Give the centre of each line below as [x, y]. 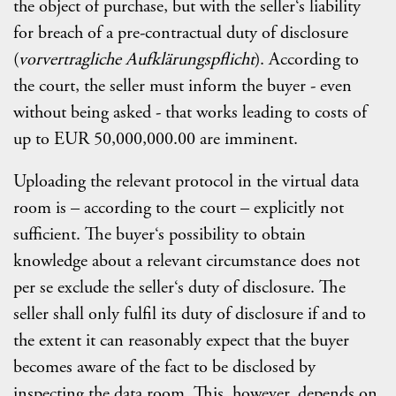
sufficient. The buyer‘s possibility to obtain [160, 234]
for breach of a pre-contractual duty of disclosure [181, 32]
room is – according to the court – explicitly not [179, 207]
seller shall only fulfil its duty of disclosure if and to [190, 313]
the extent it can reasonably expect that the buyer [181, 340]
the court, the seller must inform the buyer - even [183, 85]
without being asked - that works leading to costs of [190, 112]
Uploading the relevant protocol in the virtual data [186, 181]
